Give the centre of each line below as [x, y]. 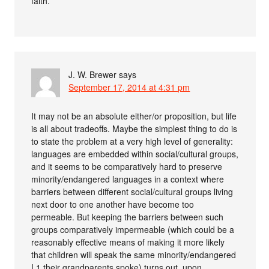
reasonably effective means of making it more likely [128, 242]
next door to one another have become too [113, 204]
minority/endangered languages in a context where [128, 179]
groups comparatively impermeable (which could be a [133, 229]
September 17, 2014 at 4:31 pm [129, 87]
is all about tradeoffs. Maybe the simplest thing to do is [134, 128]
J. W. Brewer [93, 74]
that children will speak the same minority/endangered [134, 254]
